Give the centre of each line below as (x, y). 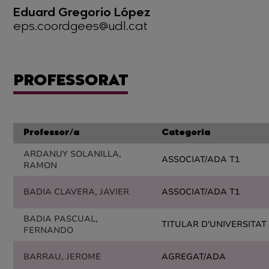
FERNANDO (48, 230)
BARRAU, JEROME (62, 257)
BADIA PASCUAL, (61, 219)
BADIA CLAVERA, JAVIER (76, 192)
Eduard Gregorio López (82, 13)
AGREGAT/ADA (194, 257)
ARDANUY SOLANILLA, (72, 154)
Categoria (186, 133)
